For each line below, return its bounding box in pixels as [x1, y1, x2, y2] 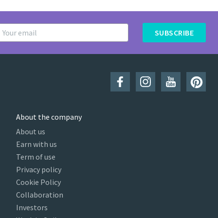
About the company [16, 112, 82, 122]
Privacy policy [16, 164, 62, 174]
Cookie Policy [16, 177, 61, 187]
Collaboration [16, 190, 64, 200]
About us [16, 127, 46, 136]
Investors [16, 202, 48, 212]
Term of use [16, 152, 56, 162]
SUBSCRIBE [154, 27, 194, 37]
